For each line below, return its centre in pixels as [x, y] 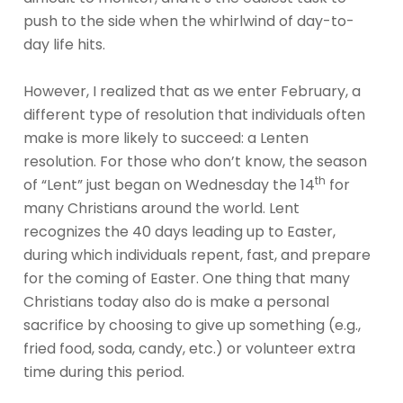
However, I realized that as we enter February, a [192, 92]
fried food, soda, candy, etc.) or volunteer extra [189, 349]
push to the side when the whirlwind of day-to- [189, 22]
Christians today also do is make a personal [176, 302]
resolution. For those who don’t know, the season [195, 162]
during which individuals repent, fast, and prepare [197, 255]
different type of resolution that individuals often [194, 115]
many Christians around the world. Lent [161, 209]
